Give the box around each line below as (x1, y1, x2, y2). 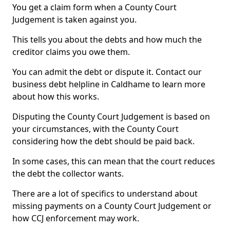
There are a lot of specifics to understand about (12, 188, 198, 199)
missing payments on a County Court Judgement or (12, 200, 212, 212)
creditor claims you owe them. (12, 46, 130, 57)
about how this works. (12, 91, 99, 102)
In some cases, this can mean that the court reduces (12, 156, 215, 167)
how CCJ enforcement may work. (12, 213, 139, 224)
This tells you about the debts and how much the (12, 34, 202, 45)
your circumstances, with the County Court (12, 123, 179, 135)
